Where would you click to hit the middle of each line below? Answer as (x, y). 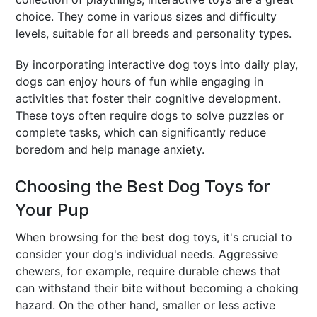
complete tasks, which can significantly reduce (141, 132)
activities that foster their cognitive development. (149, 98)
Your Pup (52, 209)
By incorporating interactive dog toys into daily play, (157, 64)
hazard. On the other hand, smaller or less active (146, 305)
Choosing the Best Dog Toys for (143, 186)
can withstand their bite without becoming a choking (157, 288)
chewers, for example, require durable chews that (149, 271)
